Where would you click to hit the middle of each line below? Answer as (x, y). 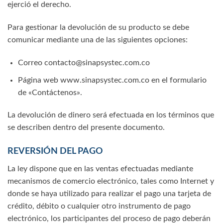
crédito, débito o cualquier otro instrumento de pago (99, 206)
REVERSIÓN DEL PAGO (55, 152)
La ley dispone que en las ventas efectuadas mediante (100, 169)
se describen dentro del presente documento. (86, 128)
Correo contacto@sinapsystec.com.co (84, 62)
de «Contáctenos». (50, 92)
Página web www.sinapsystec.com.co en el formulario (112, 80)
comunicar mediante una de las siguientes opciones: (98, 40)
